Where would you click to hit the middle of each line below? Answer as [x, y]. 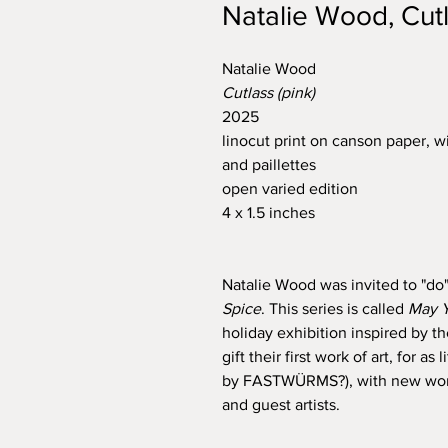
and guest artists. [281, 404]
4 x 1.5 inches [268, 212]
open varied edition [294, 188]
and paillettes [273, 164]
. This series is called [334, 308]
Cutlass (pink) [270, 92]
